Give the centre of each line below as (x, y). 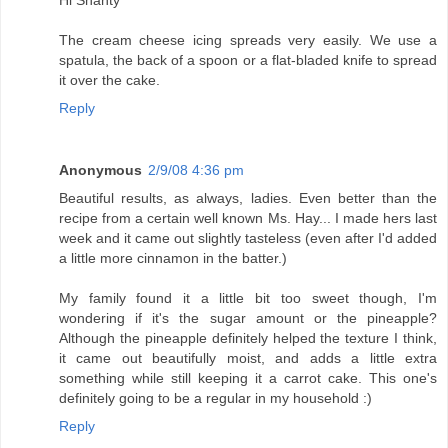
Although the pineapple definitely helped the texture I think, (248, 338)
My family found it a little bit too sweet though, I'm (248, 298)
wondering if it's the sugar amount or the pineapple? (248, 318)
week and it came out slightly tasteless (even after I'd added (248, 238)
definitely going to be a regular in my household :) (215, 398)
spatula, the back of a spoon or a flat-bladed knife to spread (248, 60)
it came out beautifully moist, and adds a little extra (248, 358)
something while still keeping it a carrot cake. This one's (248, 378)
